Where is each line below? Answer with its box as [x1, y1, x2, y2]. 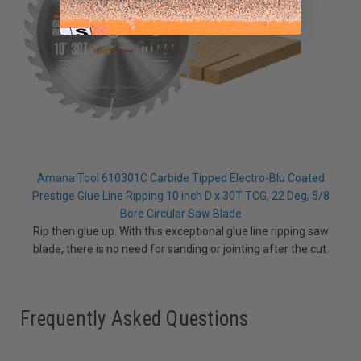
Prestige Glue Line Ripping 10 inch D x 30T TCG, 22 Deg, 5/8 [31, 189, 330, 203]
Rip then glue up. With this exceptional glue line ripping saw [32, 225, 329, 239]
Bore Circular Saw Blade [119, 207, 242, 221]
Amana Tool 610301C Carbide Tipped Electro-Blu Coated [36, 172, 325, 185]
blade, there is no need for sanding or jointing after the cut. [32, 243, 329, 256]
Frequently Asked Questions [20, 307, 249, 331]
